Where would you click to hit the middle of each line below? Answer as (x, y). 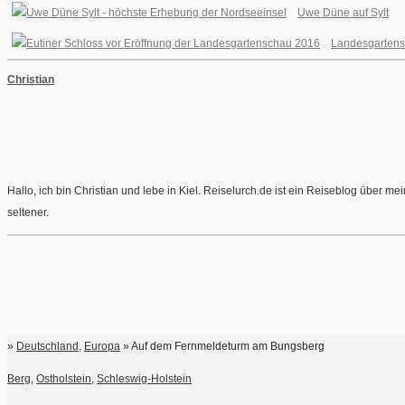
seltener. (28, 213)
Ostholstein (64, 379)
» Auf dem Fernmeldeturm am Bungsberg (222, 347)
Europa (102, 347)
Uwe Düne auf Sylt (343, 13)
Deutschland (47, 347)
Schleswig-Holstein (144, 379)
